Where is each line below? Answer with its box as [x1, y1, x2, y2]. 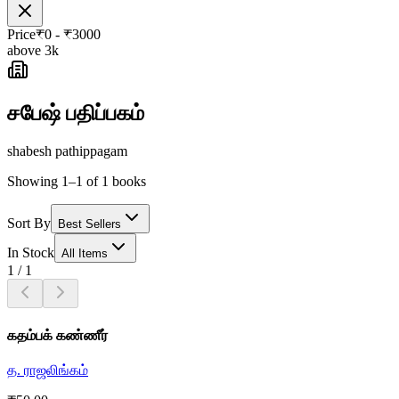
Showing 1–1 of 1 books [7, 174, 146, 190]
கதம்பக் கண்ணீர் [7, 327, 108, 343]
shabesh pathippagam [7, 143, 127, 159]
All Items [61, 247, 108, 261]
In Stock [7, 245, 54, 261]
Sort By [7, 216, 51, 232]
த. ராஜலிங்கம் [7, 362, 88, 378]
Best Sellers [58, 217, 121, 232]
